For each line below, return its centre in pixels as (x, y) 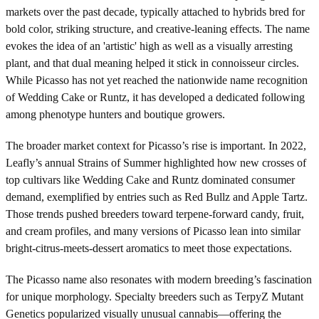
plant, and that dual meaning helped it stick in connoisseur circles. (152, 63)
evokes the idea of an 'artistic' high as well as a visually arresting (149, 46)
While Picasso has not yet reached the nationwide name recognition (157, 80)
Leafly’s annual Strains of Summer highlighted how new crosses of (156, 162)
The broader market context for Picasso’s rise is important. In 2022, (156, 145)
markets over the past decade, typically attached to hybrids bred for (155, 11)
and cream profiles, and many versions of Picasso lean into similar (153, 231)
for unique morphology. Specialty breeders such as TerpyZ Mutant (155, 296)
